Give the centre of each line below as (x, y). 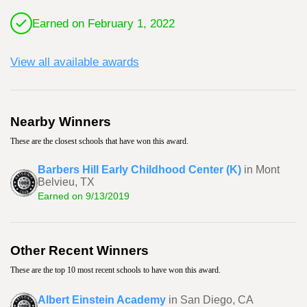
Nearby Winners (61, 122)
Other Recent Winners (79, 250)
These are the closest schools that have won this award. (99, 141)
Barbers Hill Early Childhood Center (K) (139, 170)
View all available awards (75, 62)
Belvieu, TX (66, 182)
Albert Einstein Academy (102, 299)
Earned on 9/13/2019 (84, 196)
